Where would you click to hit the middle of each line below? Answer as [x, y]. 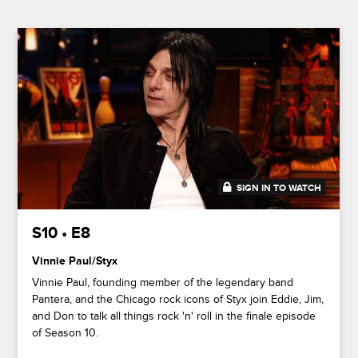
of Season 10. [66, 332]
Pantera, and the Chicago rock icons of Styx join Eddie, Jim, [178, 299]
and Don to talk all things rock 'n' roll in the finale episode [174, 316]
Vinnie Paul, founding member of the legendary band [163, 282]
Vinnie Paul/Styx [75, 261]
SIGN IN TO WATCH [279, 188]
